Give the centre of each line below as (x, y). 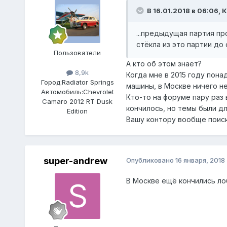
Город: (51, 82)
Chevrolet (98, 91)
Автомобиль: (62, 91)
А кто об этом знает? (164, 63)
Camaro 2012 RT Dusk (78, 101)
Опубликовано (150, 160)
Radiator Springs (88, 82)
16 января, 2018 (200, 160)
